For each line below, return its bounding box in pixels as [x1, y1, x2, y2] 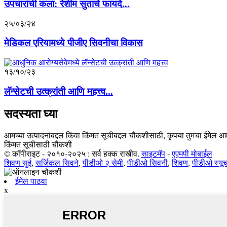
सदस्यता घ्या [4, 107, 57, 121]
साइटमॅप [141, 149, 165, 158]
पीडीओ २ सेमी [83, 158, 123, 167]
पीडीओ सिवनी [127, 158, 168, 167]
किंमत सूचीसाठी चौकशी [4, 140, 72, 149]
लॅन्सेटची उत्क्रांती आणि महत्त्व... [4, 86, 113, 97]
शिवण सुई [4, 158, 31, 167]
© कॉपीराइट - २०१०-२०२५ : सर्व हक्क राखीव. [4, 149, 139, 158]
